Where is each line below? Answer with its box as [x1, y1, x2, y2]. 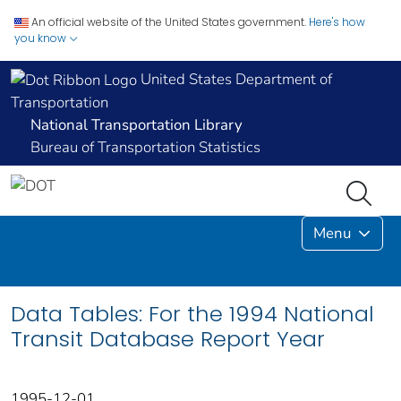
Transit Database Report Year [11, 324, 325, 354]
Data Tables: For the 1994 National [11, 299, 374, 329]
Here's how [309, 14, 365, 30]
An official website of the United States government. [31, 14, 306, 30]
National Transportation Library [30, 115, 243, 136]
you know [14, 30, 69, 46]
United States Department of [137, 69, 332, 90]
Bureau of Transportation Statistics [30, 137, 260, 158]
